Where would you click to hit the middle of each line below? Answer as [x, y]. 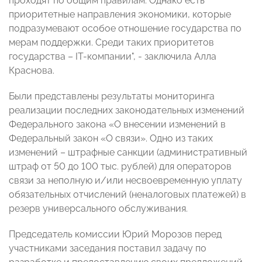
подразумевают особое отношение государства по [125, 29]
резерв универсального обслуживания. [98, 209]
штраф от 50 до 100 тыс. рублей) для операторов [120, 167]
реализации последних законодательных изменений [127, 111]
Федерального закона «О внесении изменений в [117, 125]
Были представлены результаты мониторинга [112, 96]
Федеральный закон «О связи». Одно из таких [111, 139]
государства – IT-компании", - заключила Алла [113, 57]
